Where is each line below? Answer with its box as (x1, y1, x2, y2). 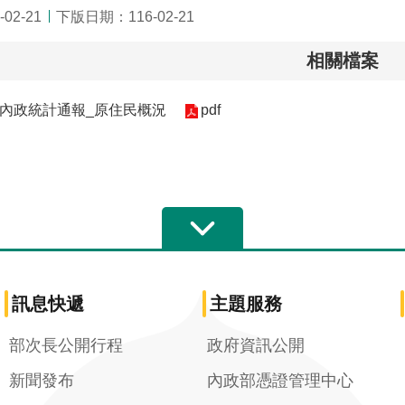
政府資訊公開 (207, 335, 305, 354)
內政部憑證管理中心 (207, 371, 353, 390)
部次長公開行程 (9, 335, 123, 354)
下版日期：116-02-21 (56, 8, 194, 24)
